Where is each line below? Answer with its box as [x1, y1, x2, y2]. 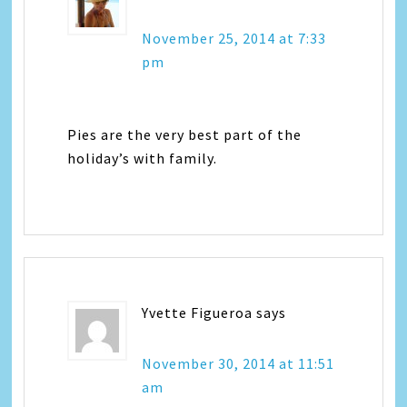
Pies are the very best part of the [67, 124, 303, 144]
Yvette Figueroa [142, 303, 253, 322]
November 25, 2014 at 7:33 [142, 28, 327, 47]
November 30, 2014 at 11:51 [142, 353, 335, 372]
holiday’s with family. [67, 148, 218, 167]
